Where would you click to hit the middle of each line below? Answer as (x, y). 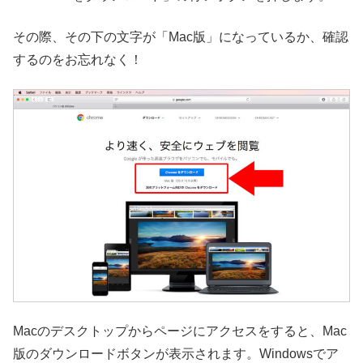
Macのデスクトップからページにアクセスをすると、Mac (180, 331)
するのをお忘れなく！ (78, 59)
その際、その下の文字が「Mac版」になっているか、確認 (181, 36)
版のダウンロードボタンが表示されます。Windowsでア (176, 354)
